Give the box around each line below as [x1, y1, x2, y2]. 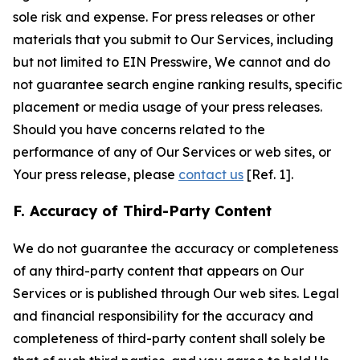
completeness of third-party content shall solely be [13, 330, 325, 346]
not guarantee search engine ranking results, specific [13, 76, 342, 92]
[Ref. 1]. [243, 166, 293, 182]
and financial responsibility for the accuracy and [13, 308, 313, 324]
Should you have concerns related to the [13, 121, 265, 137]
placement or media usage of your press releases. [13, 99, 322, 115]
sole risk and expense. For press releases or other [13, 9, 315, 25]
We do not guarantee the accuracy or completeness [13, 240, 338, 256]
